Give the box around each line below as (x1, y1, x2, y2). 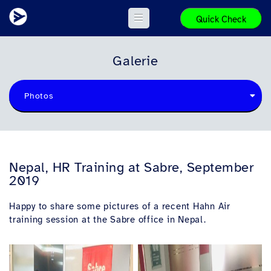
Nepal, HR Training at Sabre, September (9, 159, 253, 175)
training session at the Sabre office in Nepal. (9, 214, 206, 225)
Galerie (113, 53, 158, 69)
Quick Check (196, 13, 246, 25)
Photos (24, 91, 54, 101)
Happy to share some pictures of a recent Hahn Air (9, 201, 230, 212)
